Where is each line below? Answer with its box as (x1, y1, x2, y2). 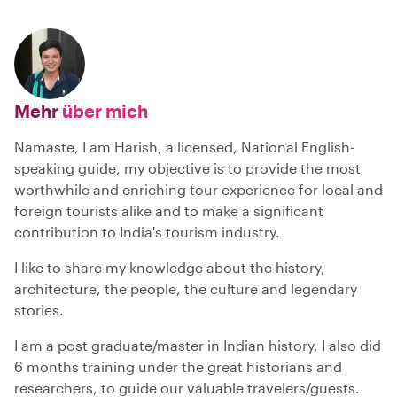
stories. (14, 300, 64, 318)
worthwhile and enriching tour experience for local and (14, 180, 383, 198)
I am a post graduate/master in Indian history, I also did (14, 336, 381, 354)
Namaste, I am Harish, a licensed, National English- (14, 137, 354, 155)
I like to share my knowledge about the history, (14, 258, 325, 276)
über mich (58, 99, 148, 121)
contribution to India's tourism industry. (14, 222, 280, 240)
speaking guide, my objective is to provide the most (14, 159, 361, 176)
